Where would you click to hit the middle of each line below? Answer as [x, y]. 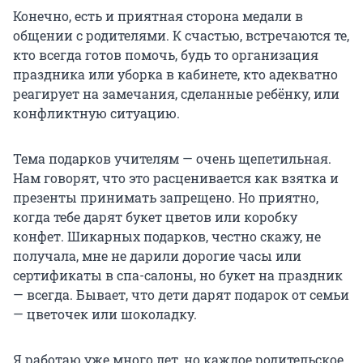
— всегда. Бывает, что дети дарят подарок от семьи [181, 294]
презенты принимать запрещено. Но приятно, [166, 197]
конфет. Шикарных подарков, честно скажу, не [167, 236]
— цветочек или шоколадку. [105, 314]
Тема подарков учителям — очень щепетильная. [172, 158]
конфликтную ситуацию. [96, 113]
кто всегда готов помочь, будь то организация [166, 54]
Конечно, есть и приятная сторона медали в [158, 15]
